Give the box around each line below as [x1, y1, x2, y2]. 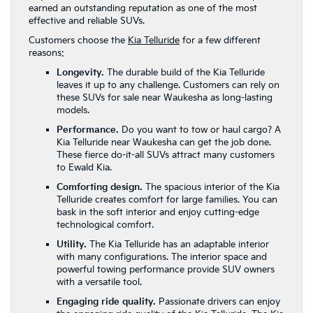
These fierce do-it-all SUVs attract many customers [57, 150, 275, 161]
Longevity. [57, 67, 107, 78]
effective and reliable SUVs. [29, 15, 147, 27]
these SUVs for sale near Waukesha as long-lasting [57, 92, 272, 103]
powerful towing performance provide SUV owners [57, 264, 275, 275]
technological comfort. [57, 219, 156, 231]
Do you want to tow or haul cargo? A [122, 124, 281, 136]
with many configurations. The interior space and [57, 252, 267, 263]
